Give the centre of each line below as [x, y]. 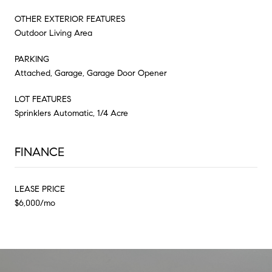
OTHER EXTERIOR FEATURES [70, 19]
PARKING [32, 59]
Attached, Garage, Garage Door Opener [91, 73]
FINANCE [39, 152]
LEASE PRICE [40, 189]
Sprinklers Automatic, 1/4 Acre [71, 113]
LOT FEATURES [43, 99]
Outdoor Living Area [53, 33]
